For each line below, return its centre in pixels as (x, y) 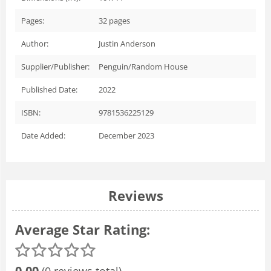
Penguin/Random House (143, 66)
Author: (35, 43)
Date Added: (43, 135)
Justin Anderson (127, 43)
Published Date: (49, 89)
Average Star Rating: (83, 229)
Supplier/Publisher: (55, 66)
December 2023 (126, 135)
